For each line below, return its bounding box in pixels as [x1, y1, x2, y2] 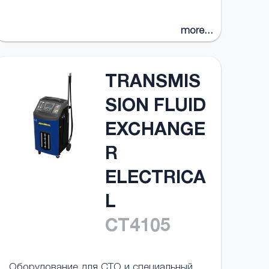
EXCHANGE [104, 122, 205, 141]
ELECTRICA [104, 171, 206, 189]
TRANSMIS [104, 74, 201, 92]
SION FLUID [104, 98, 206, 116]
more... [181, 26, 214, 37]
